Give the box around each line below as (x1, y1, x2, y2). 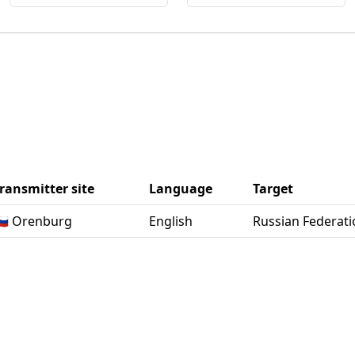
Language (149, 180, 212, 197)
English (149, 212, 193, 230)
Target (253, 180, 293, 197)
